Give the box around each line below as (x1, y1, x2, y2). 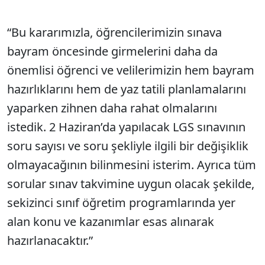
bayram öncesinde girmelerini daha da (7, 43, 218, 60)
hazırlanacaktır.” (7, 232, 93, 249)
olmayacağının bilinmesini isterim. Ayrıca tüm (7, 157, 256, 173)
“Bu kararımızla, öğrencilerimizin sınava (7, 24, 222, 41)
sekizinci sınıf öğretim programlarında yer (7, 195, 235, 211)
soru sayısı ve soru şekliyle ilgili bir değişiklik (7, 138, 248, 154)
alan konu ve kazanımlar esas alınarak (7, 214, 214, 230)
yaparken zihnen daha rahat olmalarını (7, 100, 217, 117)
